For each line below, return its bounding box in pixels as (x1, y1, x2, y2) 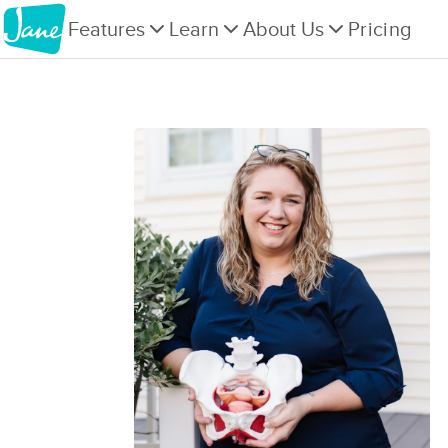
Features (68, 18, 145, 41)
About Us (243, 18, 324, 41)
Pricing (348, 18, 412, 41)
